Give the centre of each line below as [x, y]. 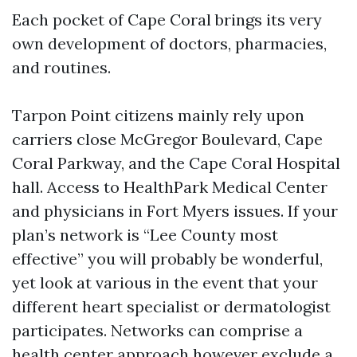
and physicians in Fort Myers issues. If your [175, 211]
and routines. [61, 67]
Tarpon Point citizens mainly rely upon [158, 115]
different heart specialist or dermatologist [171, 306]
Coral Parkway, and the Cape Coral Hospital [176, 163]
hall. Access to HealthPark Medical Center [170, 187]
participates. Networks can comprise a [157, 330]
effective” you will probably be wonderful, [167, 259]
